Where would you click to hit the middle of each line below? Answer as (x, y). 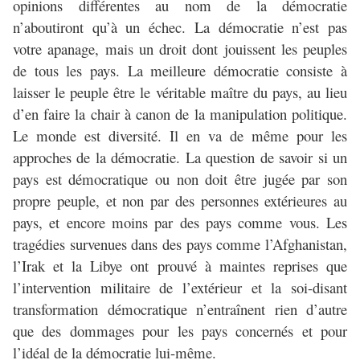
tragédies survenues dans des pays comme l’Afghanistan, (180, 244)
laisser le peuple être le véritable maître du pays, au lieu (180, 92)
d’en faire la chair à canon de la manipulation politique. (180, 114)
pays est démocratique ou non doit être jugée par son (180, 179)
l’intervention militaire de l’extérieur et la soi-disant (180, 288)
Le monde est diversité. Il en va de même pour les (180, 136)
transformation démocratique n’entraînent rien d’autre (180, 309)
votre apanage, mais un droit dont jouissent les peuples (180, 49)
